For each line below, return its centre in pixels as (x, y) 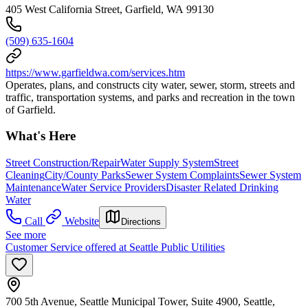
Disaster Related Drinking (222, 187)
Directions (141, 221)
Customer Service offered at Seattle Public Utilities (115, 247)
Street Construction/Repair (63, 162)
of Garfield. (31, 109)
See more (26, 234)
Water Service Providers (113, 187)
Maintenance (33, 187)
